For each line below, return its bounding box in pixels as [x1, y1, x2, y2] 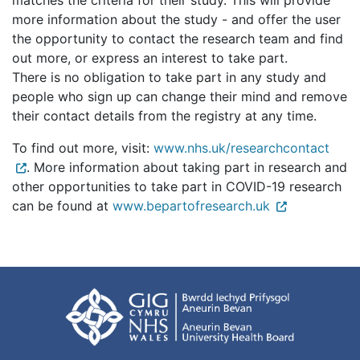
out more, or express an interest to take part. [12, 50, 288, 67]
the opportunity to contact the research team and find [12, 31, 343, 47]
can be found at [12, 198, 112, 215]
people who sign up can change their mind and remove [12, 88, 347, 105]
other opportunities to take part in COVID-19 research [12, 178, 342, 195]
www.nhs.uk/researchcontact [153, 140, 329, 157]
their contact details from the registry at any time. [12, 108, 317, 125]
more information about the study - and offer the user [12, 11, 341, 28]
